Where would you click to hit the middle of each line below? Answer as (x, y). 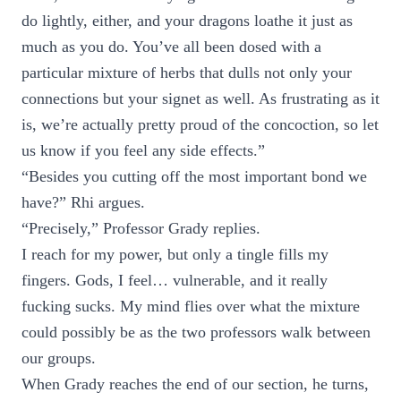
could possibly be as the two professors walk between (196, 332)
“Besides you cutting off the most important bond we (194, 176)
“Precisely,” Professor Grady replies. (141, 228)
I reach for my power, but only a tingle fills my (175, 254)
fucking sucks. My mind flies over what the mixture (191, 306)
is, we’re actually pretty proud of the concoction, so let (200, 124)
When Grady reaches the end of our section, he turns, (195, 384)
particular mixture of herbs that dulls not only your (187, 73)
